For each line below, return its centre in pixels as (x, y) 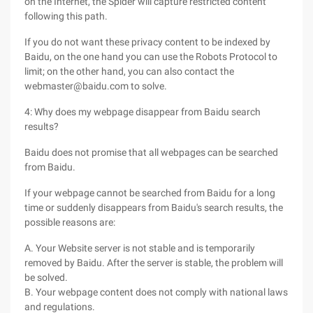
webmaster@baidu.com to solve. (96, 86)
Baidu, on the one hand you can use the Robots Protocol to (151, 57)
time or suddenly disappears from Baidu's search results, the (154, 208)
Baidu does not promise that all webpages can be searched (151, 152)
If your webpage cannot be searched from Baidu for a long (150, 193)
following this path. (66, 16)
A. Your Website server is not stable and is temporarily (140, 248)
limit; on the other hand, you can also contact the (129, 71)
